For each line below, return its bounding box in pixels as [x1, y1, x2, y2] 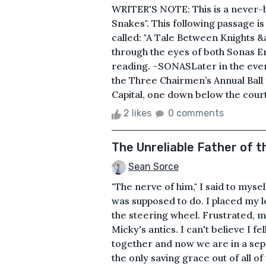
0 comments [168, 107, 224, 119]
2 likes [121, 107, 154, 119]
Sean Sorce [128, 161, 179, 173]
